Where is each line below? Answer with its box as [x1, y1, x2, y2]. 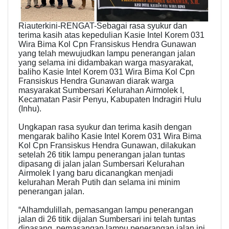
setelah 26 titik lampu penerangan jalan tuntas [18, 150, 185, 159]
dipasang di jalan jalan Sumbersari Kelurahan [18, 159, 185, 168]
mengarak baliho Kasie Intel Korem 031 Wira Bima [18, 131, 201, 141]
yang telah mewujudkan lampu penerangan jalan [18, 49, 195, 58]
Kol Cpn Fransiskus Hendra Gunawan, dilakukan [18, 141, 196, 150]
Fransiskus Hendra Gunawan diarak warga [18, 76, 174, 85]
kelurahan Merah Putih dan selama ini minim [18, 177, 180, 187]
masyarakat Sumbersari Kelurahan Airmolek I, [18, 85, 184, 95]
